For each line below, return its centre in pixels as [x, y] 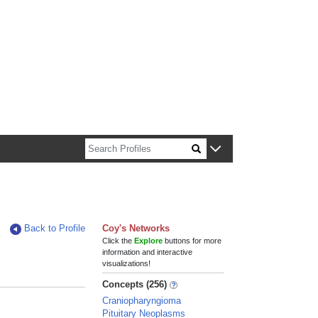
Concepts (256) [135, 284]
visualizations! [127, 263]
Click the [119, 241]
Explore [149, 241]
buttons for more [192, 241]
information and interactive [148, 252]
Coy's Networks [136, 228]
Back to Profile [55, 228]
